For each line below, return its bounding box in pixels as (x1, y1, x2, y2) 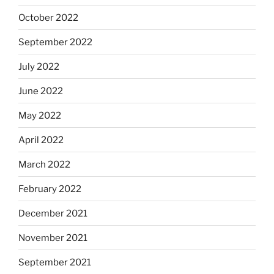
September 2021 (18, 256, 91, 268)
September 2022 (18, 36, 92, 48)
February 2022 (18, 183, 81, 194)
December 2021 (18, 207, 87, 219)
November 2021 (18, 232, 87, 243)
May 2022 (18, 109, 61, 121)
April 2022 (18, 134, 64, 146)
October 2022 (18, 12, 78, 23)
